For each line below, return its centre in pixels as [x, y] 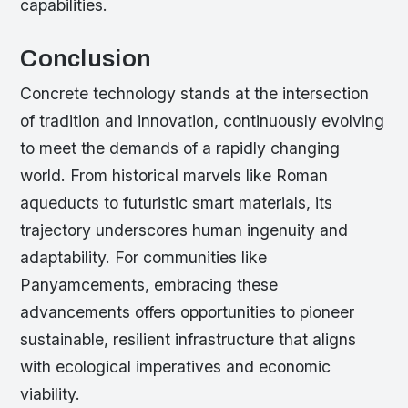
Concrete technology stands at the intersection [195, 93]
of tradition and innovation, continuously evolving [203, 120]
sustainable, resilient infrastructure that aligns [189, 339]
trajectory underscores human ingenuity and [184, 229]
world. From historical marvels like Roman [174, 175]
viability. [51, 393]
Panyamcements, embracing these [149, 284]
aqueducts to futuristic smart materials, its [177, 202]
